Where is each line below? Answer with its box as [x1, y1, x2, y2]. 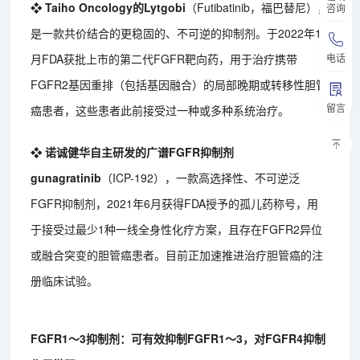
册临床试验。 [31, 272, 99, 289]
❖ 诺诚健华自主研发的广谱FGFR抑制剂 [31, 144, 235, 161]
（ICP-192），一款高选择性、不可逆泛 [101, 170, 301, 186]
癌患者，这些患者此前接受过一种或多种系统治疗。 [31, 102, 290, 119]
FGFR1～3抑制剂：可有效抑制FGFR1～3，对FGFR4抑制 [31, 330, 326, 347]
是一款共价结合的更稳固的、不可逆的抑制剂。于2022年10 [31, 25, 329, 42]
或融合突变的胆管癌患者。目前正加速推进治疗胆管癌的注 [31, 247, 324, 264]
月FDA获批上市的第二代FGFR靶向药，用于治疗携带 [31, 51, 298, 67]
